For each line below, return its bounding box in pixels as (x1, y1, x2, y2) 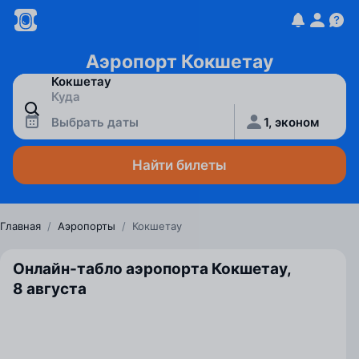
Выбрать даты (51, 114, 139, 130)
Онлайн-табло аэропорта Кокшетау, (13, 260, 291, 278)
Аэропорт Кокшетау (86, 50, 273, 73)
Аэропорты (58, 220, 115, 232)
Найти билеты (132, 157, 227, 173)
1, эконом (264, 114, 320, 130)
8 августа (13, 280, 87, 298)
